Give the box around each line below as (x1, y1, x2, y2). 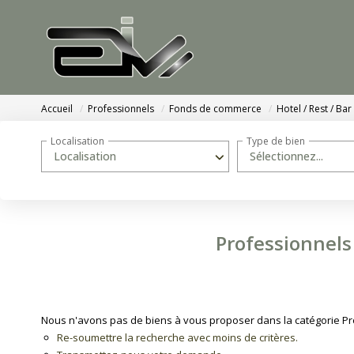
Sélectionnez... (250, 149, 323, 164)
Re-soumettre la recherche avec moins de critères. (57, 330, 298, 345)
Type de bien (247, 134, 305, 148)
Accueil (41, 102, 73, 116)
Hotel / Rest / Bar (277, 102, 352, 116)
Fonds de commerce (169, 102, 262, 116)
